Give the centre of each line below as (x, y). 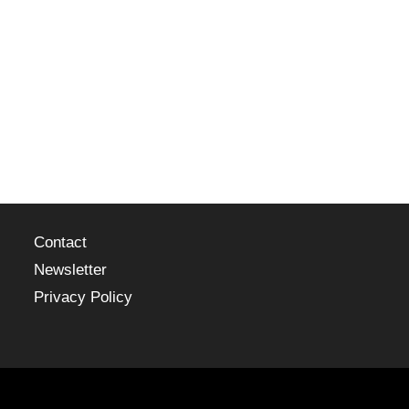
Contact (61, 243)
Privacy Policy (84, 298)
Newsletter (71, 270)
